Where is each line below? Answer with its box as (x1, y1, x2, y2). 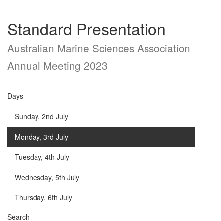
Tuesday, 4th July (15, 152, 69, 162)
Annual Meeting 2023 (7, 58, 108, 73)
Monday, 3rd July (15, 132, 68, 142)
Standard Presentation (7, 17, 166, 39)
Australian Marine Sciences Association (7, 40, 190, 55)
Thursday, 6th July (15, 192, 72, 202)
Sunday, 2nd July (15, 111, 68, 121)
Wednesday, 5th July (15, 172, 79, 182)
